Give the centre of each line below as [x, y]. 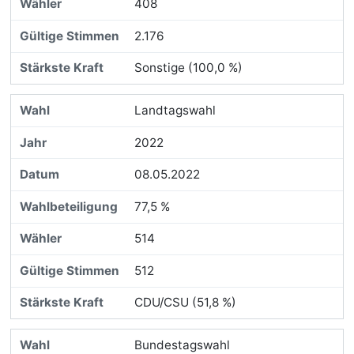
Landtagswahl [175, 110]
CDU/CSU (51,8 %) [185, 303]
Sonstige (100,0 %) [188, 68]
